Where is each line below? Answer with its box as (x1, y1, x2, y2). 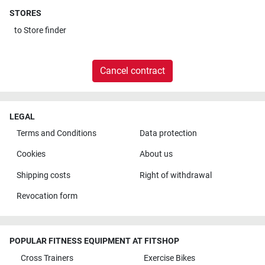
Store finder (24, 25, 66, 35)
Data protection (139, 128, 197, 139)
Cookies (16, 149, 46, 160)
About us (139, 149, 173, 160)
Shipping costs (16, 170, 70, 180)
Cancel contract (100, 64, 165, 76)
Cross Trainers (20, 253, 73, 263)
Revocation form (16, 191, 77, 202)
